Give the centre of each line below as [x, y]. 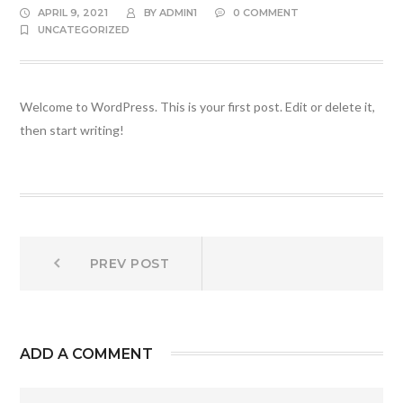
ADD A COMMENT [87, 354]
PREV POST [130, 264]
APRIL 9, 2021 [73, 13]
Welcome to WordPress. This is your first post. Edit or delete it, [198, 107]
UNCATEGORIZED [84, 30]
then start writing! [72, 130]
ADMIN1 [179, 13]
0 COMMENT [266, 13]
